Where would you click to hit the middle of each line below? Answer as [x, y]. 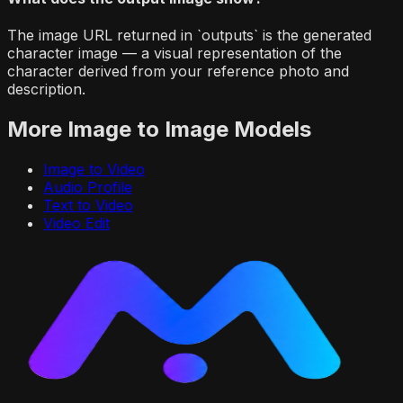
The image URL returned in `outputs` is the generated [189, 36]
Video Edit [76, 224]
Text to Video [88, 206]
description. [46, 90]
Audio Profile [88, 188]
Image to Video [94, 170]
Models [270, 130]
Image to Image [148, 130]
